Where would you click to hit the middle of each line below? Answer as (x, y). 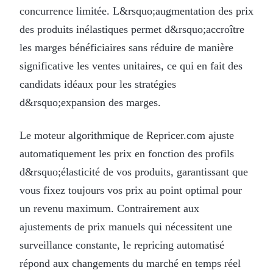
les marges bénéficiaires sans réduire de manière (126, 47)
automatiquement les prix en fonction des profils (127, 153)
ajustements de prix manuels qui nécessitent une (126, 226)
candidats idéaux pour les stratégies (98, 84)
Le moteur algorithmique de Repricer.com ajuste (127, 135)
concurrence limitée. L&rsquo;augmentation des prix (136, 11)
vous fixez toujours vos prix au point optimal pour (131, 190)
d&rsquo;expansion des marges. (90, 102)
